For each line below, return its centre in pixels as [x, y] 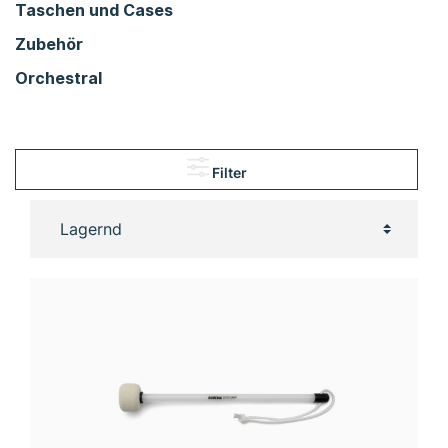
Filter [229, 172]
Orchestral [58, 77]
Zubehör [49, 43]
